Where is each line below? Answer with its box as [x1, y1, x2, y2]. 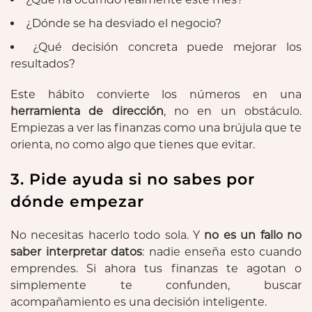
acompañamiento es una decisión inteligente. [10, 295, 267, 309]
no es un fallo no [204, 228, 302, 242]
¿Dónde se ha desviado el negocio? [26, 16, 221, 30]
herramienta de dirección [10, 104, 164, 118]
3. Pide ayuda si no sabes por [10, 169, 255, 189]
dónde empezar [10, 192, 144, 211]
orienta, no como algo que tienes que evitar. [10, 137, 255, 151]
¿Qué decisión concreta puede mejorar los [32, 40, 302, 54]
